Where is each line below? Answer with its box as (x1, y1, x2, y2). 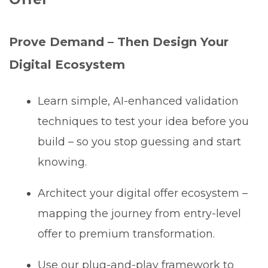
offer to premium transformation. (38, 227, 215, 240)
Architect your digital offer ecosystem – (38, 186, 248, 200)
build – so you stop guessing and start (38, 135, 242, 148)
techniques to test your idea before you (38, 114, 249, 128)
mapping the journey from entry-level (38, 206, 242, 220)
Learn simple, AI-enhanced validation (38, 94, 239, 108)
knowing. (38, 155, 87, 169)
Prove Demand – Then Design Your (9, 34, 229, 49)
